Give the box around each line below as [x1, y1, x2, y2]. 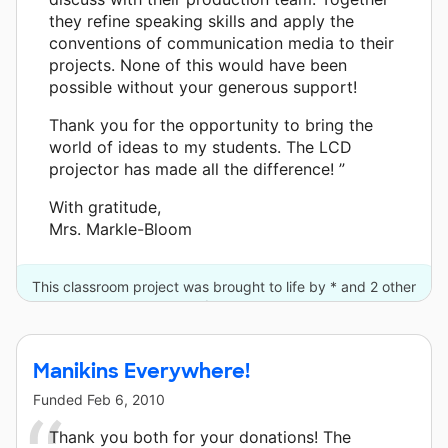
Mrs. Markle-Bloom [49, 218, 192, 239]
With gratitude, [49, 196, 161, 217]
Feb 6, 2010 [87, 390, 165, 408]
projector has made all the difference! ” [49, 158, 345, 179]
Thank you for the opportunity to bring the [49, 114, 373, 135]
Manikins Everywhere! [33, 357, 250, 384]
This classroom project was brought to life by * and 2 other [32, 277, 416, 295]
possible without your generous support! [49, 76, 357, 97]
